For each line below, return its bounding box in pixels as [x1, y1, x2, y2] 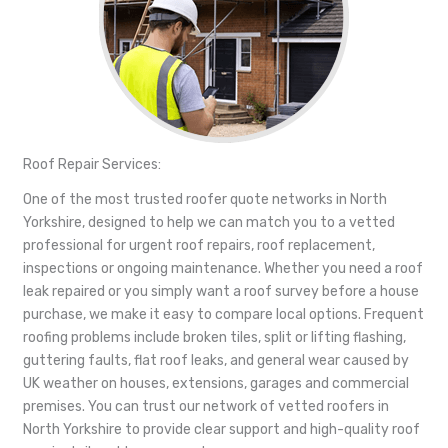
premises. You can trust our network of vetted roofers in [23, 397, 389, 415]
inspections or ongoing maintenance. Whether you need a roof [23, 259, 423, 277]
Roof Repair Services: [23, 155, 161, 173]
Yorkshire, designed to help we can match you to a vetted [23, 213, 395, 231]
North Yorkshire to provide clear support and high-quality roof [23, 420, 420, 438]
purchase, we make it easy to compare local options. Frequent [23, 305, 424, 323]
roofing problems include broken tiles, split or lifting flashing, [23, 328, 406, 346]
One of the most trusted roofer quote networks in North [23, 190, 387, 208]
